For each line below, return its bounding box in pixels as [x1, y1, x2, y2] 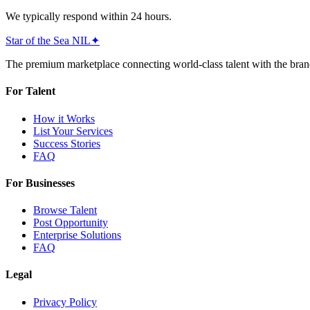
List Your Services [33, 125, 113, 137]
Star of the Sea [6, 35, 69, 46]
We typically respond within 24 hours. [6, 10, 172, 22]
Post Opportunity [33, 217, 108, 229]
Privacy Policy [33, 295, 97, 308]
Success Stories [33, 137, 100, 149]
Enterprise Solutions [33, 229, 121, 241]
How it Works [33, 112, 95, 125]
